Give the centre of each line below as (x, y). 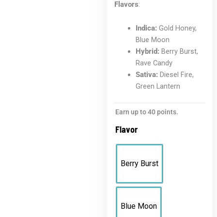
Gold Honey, (177, 28)
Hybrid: (148, 52)
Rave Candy (154, 63)
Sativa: (147, 75)
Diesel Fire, (176, 75)
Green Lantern (158, 86)
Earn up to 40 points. (147, 112)
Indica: (147, 28)
